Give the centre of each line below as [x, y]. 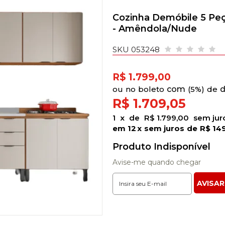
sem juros [164, 128]
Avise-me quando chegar [157, 162]
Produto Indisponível [161, 147]
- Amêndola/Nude [155, 29]
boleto [151, 89]
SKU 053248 [136, 49]
